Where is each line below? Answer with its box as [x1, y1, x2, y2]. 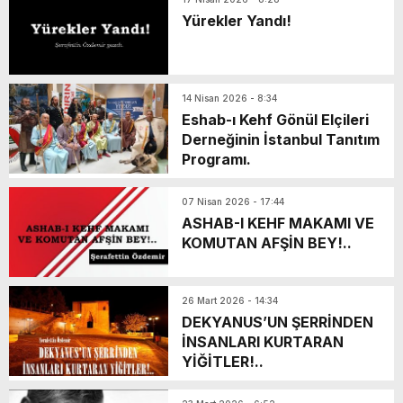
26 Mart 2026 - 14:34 [182, 295, 278, 307]
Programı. [182, 150, 251, 169]
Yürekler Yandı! [182, 12, 291, 31]
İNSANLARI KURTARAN [182, 333, 344, 352]
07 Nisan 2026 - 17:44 [182, 196, 284, 208]
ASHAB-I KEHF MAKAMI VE [182, 214, 374, 233]
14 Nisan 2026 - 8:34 [182, 93, 277, 104]
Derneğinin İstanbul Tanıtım [182, 130, 380, 149]
